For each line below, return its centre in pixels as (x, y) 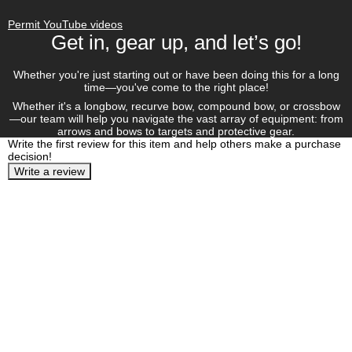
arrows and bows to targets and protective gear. (176, 132)
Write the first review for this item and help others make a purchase (174, 144)
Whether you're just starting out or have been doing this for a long (176, 74)
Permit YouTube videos (65, 25)
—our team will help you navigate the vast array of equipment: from (176, 119)
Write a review (49, 172)
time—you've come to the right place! (176, 87)
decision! (30, 157)
